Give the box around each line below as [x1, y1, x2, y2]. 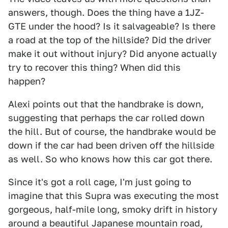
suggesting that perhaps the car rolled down [8, 112, 205, 123]
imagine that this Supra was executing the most [8, 190, 219, 201]
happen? [8, 76, 45, 87]
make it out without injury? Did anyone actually [8, 48, 217, 59]
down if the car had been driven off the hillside [8, 140, 214, 151]
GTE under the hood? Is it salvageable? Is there [8, 21, 215, 32]
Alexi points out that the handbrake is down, [8, 99, 204, 109]
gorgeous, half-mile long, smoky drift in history [8, 204, 217, 215]
